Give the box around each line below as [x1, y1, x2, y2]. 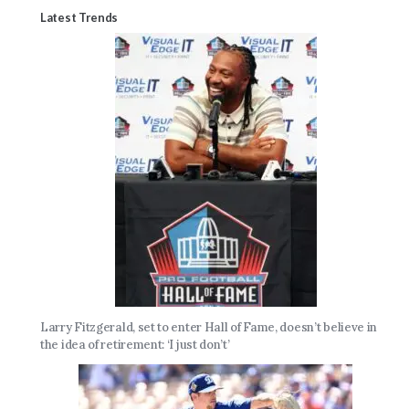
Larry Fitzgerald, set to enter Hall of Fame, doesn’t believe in [40, 319, 378, 335]
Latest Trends [40, 9, 119, 25]
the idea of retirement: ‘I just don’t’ [40, 336, 230, 352]
